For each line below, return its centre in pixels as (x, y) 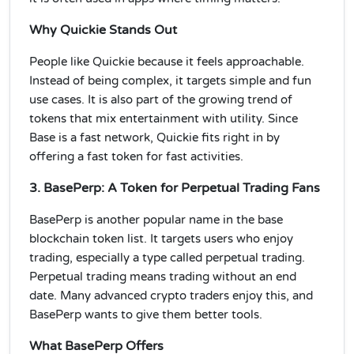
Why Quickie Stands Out (103, 30)
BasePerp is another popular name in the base (156, 220)
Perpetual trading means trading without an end (163, 277)
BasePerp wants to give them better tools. (146, 314)
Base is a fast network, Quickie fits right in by (154, 137)
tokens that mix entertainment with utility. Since (164, 119)
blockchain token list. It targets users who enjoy (161, 239)
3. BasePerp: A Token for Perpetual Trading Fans (175, 188)
